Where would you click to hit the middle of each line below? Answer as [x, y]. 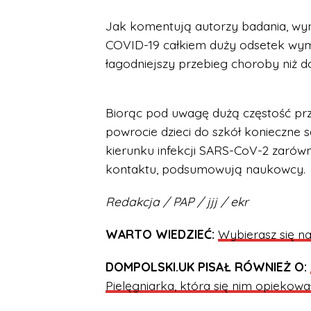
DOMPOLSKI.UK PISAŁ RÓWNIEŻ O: [206, 267]
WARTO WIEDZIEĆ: [160, 234]
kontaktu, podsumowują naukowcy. [205, 169]
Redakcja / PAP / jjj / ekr [177, 201]
